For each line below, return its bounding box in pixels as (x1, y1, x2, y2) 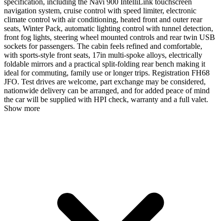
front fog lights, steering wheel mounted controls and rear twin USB (4, 33, 215, 41)
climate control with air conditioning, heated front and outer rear (4, 15, 202, 24)
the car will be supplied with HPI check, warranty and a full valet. (4, 95, 208, 104)
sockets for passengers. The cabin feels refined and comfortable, (4, 41, 202, 50)
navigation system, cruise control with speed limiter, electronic (4, 6, 196, 15)
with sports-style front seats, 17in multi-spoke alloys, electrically (4, 50, 202, 59)
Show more (4, 104, 40, 112)
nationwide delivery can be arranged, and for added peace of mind (4, 86, 210, 95)
